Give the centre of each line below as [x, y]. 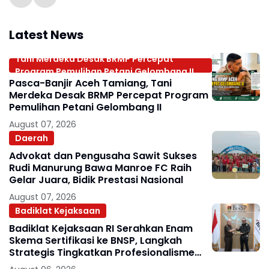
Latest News [46, 35]
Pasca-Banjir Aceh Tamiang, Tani [90, 83]
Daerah [32, 138]
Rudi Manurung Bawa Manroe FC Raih [100, 168]
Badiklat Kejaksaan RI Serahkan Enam [101, 228]
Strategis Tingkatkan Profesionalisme [102, 252]
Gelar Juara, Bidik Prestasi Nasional [96, 180]
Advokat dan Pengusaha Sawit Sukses [103, 156]
